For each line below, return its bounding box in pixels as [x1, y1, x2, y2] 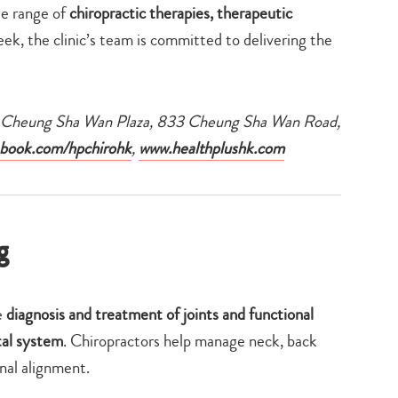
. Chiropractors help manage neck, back [63, 328, 317, 353]
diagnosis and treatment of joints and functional [6, 301, 314, 326]
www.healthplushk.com [139, 135, 284, 160]
